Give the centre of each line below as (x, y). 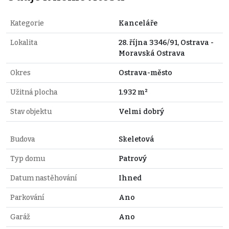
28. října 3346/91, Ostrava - (166, 42)
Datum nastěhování (43, 178)
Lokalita (24, 42)
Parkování (27, 197)
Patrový (133, 158)
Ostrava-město (145, 73)
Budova (22, 139)
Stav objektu (31, 111)
